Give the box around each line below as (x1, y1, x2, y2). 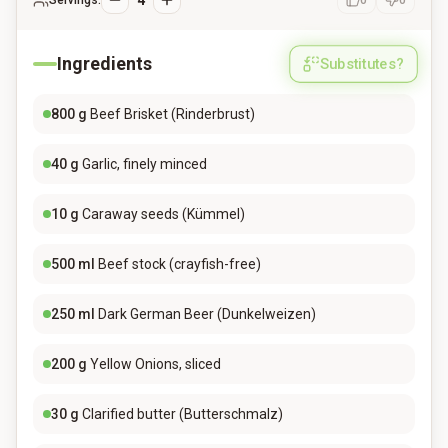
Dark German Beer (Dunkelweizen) (98, 306, 316, 322)
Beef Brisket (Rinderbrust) (90, 106, 255, 122)
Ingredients (57, 53, 152, 74)
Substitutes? (320, 55, 404, 73)
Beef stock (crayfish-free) (98, 256, 261, 272)
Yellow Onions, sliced (90, 356, 221, 372)
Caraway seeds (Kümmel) (82, 206, 245, 222)
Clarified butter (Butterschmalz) (82, 406, 283, 422)
